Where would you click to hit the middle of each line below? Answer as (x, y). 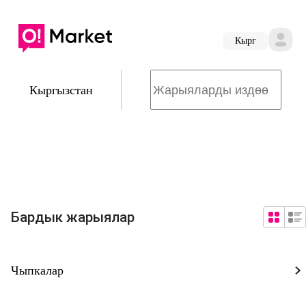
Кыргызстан (61, 90)
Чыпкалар (37, 270)
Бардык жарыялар (73, 218)
